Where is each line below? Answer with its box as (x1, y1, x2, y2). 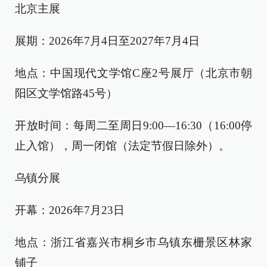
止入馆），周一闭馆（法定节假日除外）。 (15, 139, 230, 152)
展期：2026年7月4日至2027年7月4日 (15, 35, 200, 47)
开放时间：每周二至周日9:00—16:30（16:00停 (15, 119, 252, 132)
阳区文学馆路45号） (15, 87, 117, 100)
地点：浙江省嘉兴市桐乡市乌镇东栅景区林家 (15, 236, 252, 249)
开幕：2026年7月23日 (15, 204, 125, 216)
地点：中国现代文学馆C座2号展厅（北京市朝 (15, 67, 252, 79)
